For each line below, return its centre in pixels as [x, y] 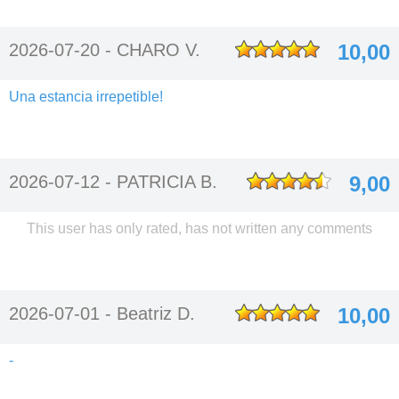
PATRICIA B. [167, 182]
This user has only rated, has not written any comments [199, 228]
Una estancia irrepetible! [86, 97]
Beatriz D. [156, 313]
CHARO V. [159, 50]
